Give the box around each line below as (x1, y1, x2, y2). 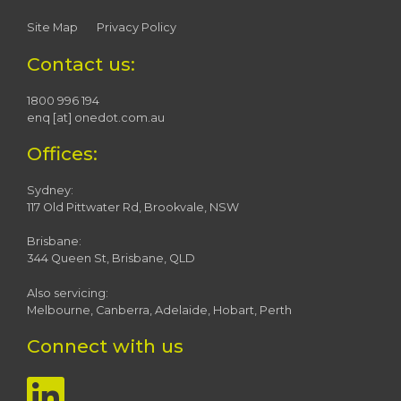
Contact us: (27, 52, 135, 75)
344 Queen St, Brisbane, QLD (27, 252, 195, 266)
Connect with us (27, 334, 183, 357)
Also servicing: (27, 286, 108, 300)
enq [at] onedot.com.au (27, 110, 165, 124)
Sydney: (27, 183, 73, 198)
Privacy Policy (97, 21, 176, 35)
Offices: (27, 142, 98, 166)
